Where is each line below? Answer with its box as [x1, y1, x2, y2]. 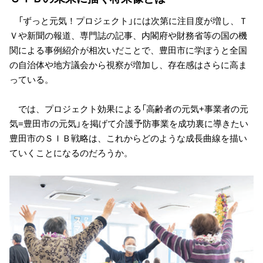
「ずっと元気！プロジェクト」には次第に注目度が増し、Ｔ [9, 14, 248, 27]
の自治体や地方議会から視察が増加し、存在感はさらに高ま [9, 58, 247, 71]
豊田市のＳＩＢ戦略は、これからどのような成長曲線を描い [9, 131, 247, 144]
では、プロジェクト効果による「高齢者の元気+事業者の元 [9, 102, 248, 115]
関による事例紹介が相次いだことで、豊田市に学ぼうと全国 [9, 43, 247, 56]
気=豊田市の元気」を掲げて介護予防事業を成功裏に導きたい [9, 116, 248, 130]
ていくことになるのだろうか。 [9, 146, 133, 159]
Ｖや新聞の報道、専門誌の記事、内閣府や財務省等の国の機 [9, 28, 247, 42]
